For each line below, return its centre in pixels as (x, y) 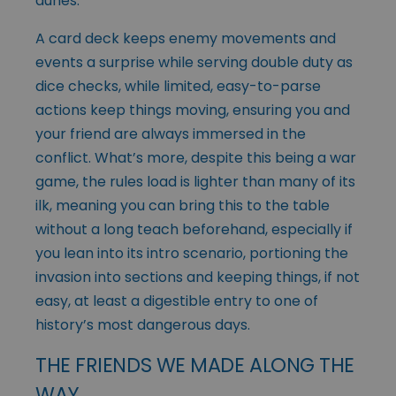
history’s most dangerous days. (143, 325)
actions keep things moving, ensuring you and (193, 110)
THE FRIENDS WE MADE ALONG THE (195, 366)
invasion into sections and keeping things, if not (198, 278)
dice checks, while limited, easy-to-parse (178, 87)
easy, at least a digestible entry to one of (177, 301)
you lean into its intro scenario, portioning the (192, 254)
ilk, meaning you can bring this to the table (183, 206)
